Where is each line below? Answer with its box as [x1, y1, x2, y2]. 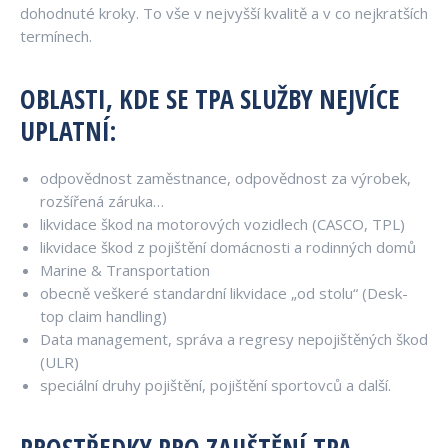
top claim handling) [40, 306, 167, 327]
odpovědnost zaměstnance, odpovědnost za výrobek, [40, 168, 411, 189]
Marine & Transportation [40, 260, 210, 281]
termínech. [20, 26, 92, 47]
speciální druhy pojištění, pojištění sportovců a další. [40, 375, 391, 396]
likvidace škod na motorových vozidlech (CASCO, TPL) [40, 214, 405, 235]
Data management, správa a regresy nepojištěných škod [40, 329, 428, 350]
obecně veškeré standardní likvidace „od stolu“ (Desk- [40, 283, 408, 304]
